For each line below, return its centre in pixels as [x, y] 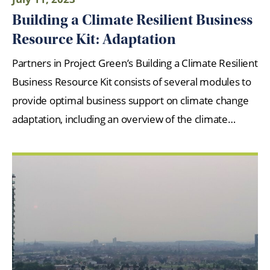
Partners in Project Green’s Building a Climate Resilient [135, 63]
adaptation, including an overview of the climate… [124, 119]
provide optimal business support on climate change [130, 100]
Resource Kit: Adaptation [94, 39]
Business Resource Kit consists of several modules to [132, 81]
